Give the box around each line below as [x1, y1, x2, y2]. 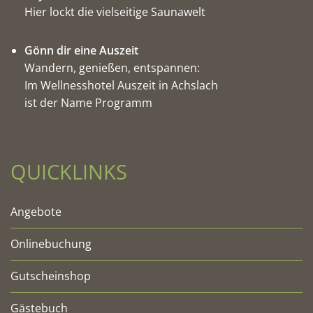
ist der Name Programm [24, 95, 152, 111]
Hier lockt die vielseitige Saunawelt [24, 4, 205, 20]
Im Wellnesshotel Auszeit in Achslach [24, 78, 218, 94]
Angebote [10, 204, 61, 220]
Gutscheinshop [10, 268, 91, 284]
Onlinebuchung [10, 236, 92, 252]
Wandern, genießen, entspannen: [24, 60, 200, 76]
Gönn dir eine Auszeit [24, 43, 138, 59]
